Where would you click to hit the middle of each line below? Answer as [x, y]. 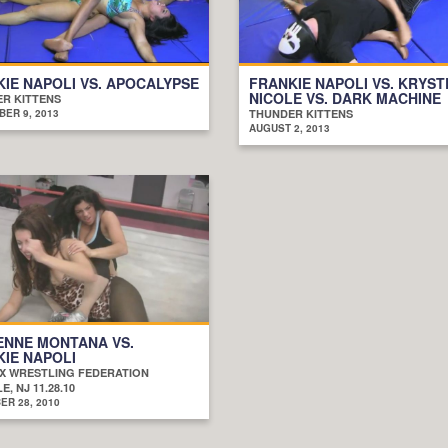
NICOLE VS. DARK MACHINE [345, 97]
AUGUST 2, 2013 [289, 127]
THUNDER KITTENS [301, 113]
